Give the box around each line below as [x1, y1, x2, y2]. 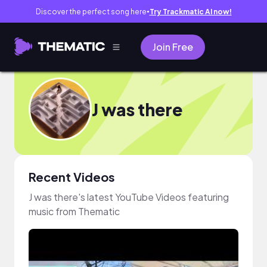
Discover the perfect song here [35, 7, 147, 16]
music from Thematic [29, 205, 120, 218]
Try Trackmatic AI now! [149, 7, 232, 16]
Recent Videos [29, 169, 115, 184]
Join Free [153, 41, 193, 53]
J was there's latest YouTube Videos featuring [29, 191, 229, 203]
